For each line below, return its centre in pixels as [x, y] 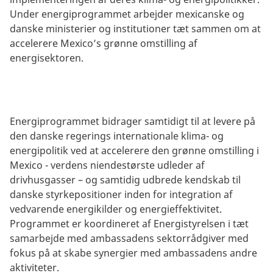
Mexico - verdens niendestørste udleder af [107, 165]
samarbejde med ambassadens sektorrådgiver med [129, 238]
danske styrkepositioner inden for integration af [121, 194]
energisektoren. [47, 58]
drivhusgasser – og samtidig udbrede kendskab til [125, 179]
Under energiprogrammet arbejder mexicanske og [127, 14]
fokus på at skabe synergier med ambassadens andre [133, 253]
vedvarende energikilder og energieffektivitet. [116, 209]
